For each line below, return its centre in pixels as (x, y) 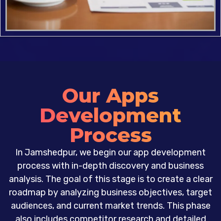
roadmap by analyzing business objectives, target (110, 192)
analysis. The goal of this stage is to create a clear (110, 179)
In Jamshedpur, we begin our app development (110, 152)
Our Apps (110, 95)
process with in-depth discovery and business (110, 166)
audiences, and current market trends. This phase (110, 205)
